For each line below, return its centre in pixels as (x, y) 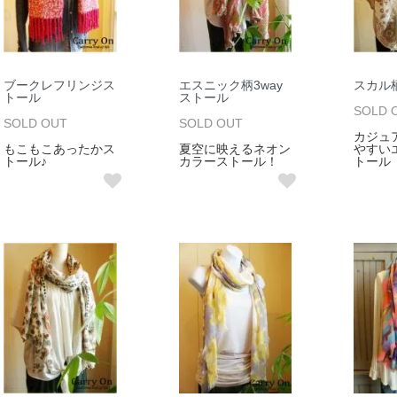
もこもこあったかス (59, 149)
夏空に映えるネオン (234, 149)
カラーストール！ (228, 161)
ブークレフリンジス (59, 85)
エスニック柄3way (230, 85)
